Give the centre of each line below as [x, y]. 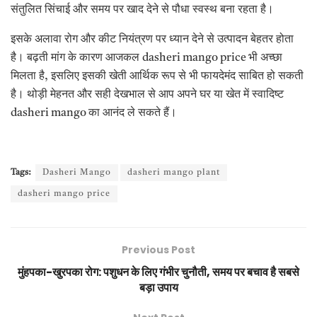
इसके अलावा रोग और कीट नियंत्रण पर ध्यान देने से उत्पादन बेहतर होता [152, 40]
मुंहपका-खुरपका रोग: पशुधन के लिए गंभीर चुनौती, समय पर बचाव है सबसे [158, 272]
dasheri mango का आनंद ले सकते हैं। [94, 114]
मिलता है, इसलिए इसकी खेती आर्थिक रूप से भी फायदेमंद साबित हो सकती [157, 77]
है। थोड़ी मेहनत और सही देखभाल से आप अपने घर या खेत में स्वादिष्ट [147, 95]
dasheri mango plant [174, 173]
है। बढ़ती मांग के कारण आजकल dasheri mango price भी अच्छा [146, 58]
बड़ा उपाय [158, 288]
